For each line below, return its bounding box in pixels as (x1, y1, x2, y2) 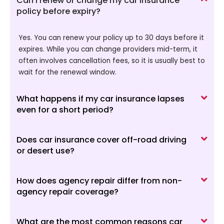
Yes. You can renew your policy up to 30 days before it (18, 32, 204, 42)
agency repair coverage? (16, 186, 118, 198)
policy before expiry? (16, 5, 100, 17)
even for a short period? (16, 104, 113, 116)
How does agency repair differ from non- (16, 175, 182, 187)
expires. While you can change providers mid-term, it (18, 44, 197, 54)
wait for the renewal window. (18, 67, 116, 77)
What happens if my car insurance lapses (16, 93, 184, 105)
